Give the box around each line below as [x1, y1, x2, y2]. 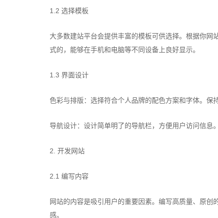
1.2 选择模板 [50, 7, 89, 15]
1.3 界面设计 [50, 71, 89, 79]
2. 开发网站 [50, 147, 85, 155]
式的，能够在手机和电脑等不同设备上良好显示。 [50, 46, 200, 54]
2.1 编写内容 [50, 172, 89, 180]
